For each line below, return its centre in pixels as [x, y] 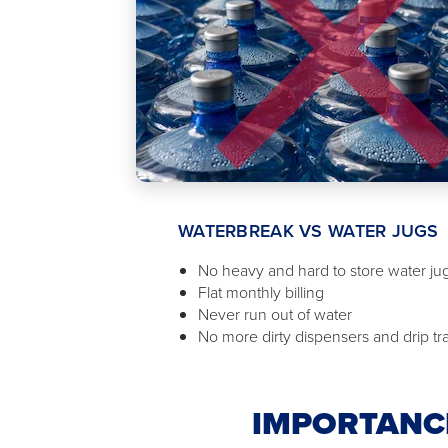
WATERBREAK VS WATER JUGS [308, 230]
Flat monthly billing [261, 292]
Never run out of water [275, 314]
